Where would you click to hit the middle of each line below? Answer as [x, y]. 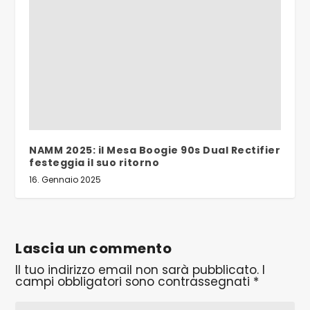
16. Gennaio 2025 [65, 179]
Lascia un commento [94, 248]
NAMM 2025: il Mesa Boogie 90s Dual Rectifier [155, 150]
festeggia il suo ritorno [94, 162]
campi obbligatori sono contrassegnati [135, 281]
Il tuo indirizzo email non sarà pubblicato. [137, 270]
